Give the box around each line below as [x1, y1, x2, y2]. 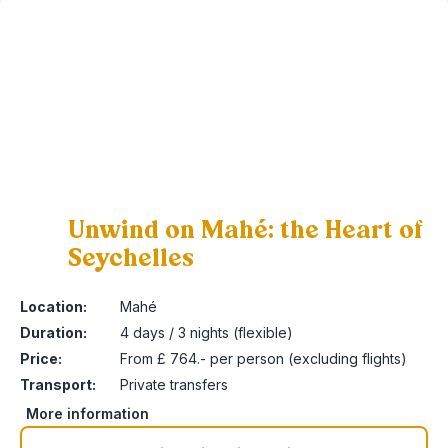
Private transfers [120, 376, 228, 393]
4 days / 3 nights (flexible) [120, 324, 293, 341]
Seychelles [68, 241, 194, 275]
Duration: [20, 324, 87, 341]
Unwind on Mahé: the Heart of [68, 213, 423, 247]
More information [26, 404, 149, 422]
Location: [20, 298, 87, 315]
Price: [20, 350, 62, 367]
